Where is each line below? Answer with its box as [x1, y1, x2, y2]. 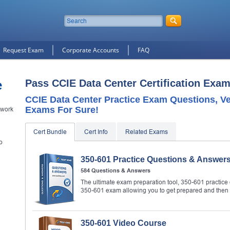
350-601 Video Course [81, 219, 166, 227]
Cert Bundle [33, 128, 67, 136]
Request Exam [3, 46, 44, 54]
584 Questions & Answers [81, 167, 150, 174]
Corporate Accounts [62, 46, 119, 54]
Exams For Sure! [25, 105, 99, 115]
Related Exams [125, 128, 168, 136]
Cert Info [84, 128, 108, 136]
